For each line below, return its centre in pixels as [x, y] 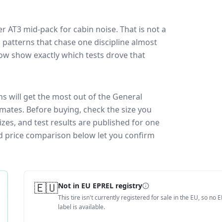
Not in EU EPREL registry [100, 186]
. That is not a [141, 29]
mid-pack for [47, 29]
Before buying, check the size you [89, 110]
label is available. [82, 207]
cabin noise [95, 29]
